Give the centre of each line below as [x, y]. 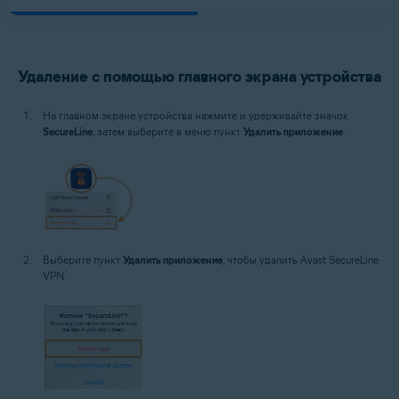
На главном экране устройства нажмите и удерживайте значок [195, 115]
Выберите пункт [83, 259]
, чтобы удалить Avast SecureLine [301, 259]
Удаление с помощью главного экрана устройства [199, 77]
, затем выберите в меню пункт [168, 131]
